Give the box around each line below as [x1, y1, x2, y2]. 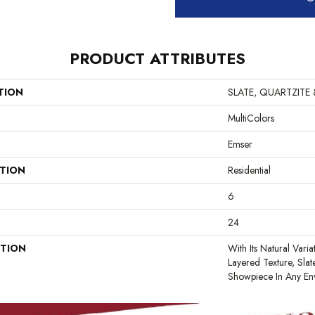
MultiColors [228, 110, 274, 125]
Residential [228, 162, 271, 177]
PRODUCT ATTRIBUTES [70, 46, 245, 70]
